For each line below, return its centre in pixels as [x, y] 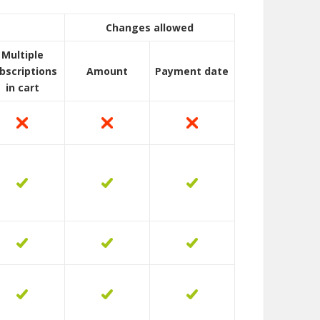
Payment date [192, 71]
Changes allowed [149, 28]
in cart [22, 88]
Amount [107, 71]
